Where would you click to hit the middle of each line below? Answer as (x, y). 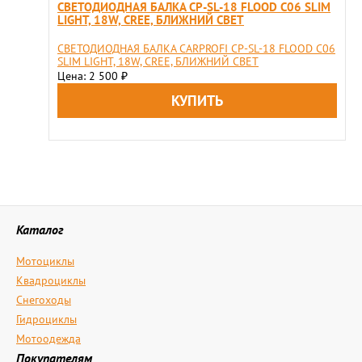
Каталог (40, 229)
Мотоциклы (45, 261)
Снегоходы (44, 300)
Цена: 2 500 (89, 76)
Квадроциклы (51, 280)
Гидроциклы (46, 319)
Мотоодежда (48, 339)
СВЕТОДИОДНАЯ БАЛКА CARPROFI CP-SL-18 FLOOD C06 (196, 48)
